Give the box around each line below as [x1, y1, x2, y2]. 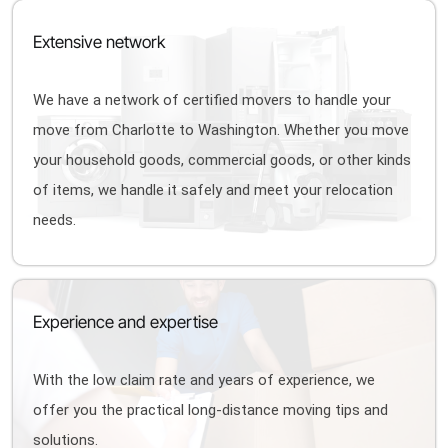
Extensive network [33, 32, 166, 52]
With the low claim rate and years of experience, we [33, 371, 376, 389]
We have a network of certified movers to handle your [33, 91, 392, 109]
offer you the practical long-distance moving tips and [33, 401, 389, 419]
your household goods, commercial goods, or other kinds [33, 151, 412, 169]
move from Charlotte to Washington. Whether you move [33, 121, 410, 139]
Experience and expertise [33, 312, 219, 332]
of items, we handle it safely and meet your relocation [33, 181, 394, 199]
